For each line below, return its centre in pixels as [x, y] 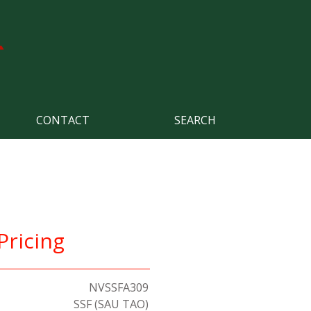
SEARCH [195, 120]
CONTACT [63, 120]
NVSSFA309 [119, 287]
